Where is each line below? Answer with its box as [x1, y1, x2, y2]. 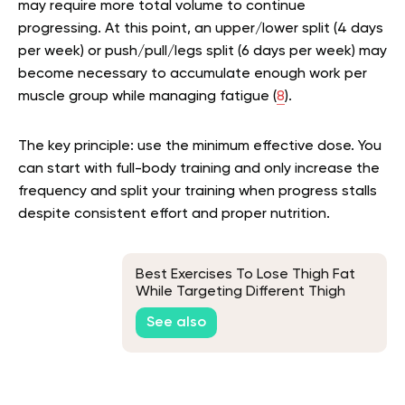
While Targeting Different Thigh [136, 285, 345, 300]
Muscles [136, 302, 189, 317]
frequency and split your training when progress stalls [18, 184, 377, 199]
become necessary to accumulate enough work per [18, 66, 367, 81]
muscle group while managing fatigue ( [18, 89, 277, 104]
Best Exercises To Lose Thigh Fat [136, 268, 355, 283]
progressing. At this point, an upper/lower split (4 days [18, 21, 383, 36]
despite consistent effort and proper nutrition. [18, 206, 330, 221]
